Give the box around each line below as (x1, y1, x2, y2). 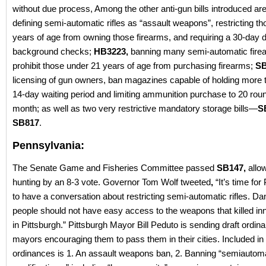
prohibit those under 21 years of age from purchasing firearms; (12, 60, 255, 71)
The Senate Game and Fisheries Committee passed (12, 163, 217, 173)
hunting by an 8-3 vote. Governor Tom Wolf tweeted (12, 177, 211, 187)
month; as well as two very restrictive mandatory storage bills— (12, 103, 258, 113)
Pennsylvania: (12, 139, 84, 151)
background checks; (12, 46, 94, 56)
